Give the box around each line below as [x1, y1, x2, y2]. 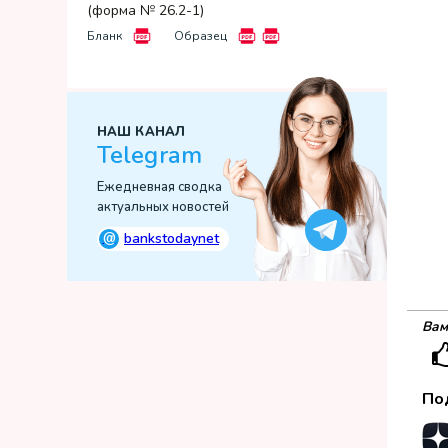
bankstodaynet [124, 229, 219, 248]
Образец [174, 28, 227, 44]
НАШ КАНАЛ [97, 123, 185, 141]
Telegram [97, 139, 202, 171]
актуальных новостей [97, 198, 229, 216]
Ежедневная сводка [97, 178, 222, 196]
